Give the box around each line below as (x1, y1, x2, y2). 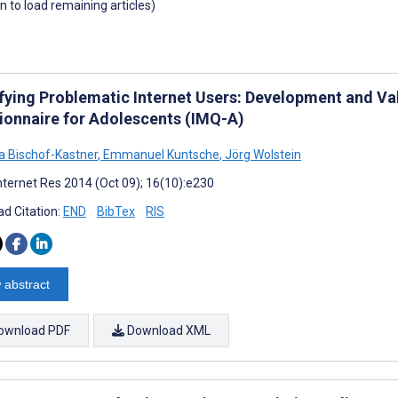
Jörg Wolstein (222, 147, 301, 162)
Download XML (124, 322, 211, 338)
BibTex (97, 203, 135, 219)
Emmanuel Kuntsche (100, 147, 219, 162)
